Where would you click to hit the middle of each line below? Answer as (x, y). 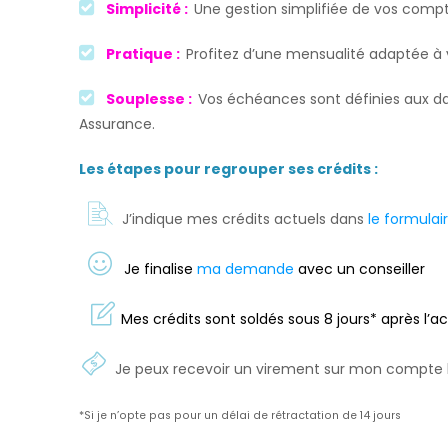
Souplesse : (152, 99)
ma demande (243, 269)
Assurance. (117, 124)
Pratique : (143, 54)
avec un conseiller (359, 269)
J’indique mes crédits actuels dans (245, 219)
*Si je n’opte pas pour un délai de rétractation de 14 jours (240, 415)
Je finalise (158, 269)
